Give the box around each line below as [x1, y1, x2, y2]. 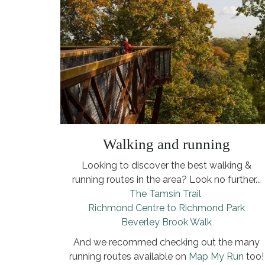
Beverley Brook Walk [121, 216, 212, 228]
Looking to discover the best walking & [82, 159, 252, 171]
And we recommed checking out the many [73, 236, 260, 248]
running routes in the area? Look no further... [72, 173, 261, 185]
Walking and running [103, 135, 231, 152]
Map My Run [189, 250, 244, 262]
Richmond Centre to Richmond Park [88, 202, 245, 214]
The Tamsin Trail [130, 188, 204, 199]
